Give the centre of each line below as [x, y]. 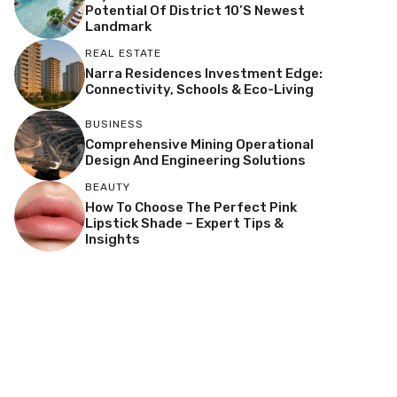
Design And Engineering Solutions [195, 160]
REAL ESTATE [123, 53]
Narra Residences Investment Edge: [204, 73]
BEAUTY [108, 187]
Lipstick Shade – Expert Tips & [184, 223]
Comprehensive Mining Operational [199, 144]
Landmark [118, 26]
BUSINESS [114, 124]
